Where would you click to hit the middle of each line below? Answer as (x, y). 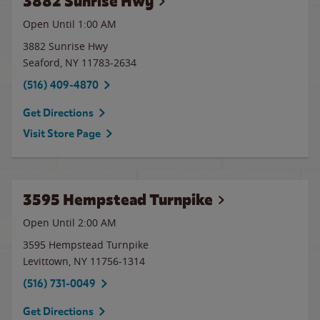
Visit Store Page (62, 134)
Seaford (41, 62)
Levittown (46, 261)
